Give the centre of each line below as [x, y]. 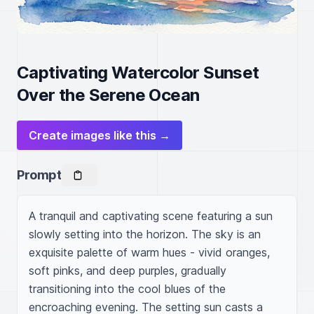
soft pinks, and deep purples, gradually [128, 271]
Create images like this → [100, 135]
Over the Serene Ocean [108, 95]
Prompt [39, 175]
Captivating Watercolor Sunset [138, 73]
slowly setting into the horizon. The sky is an [145, 234]
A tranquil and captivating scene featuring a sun [151, 216]
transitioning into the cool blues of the [127, 289]
